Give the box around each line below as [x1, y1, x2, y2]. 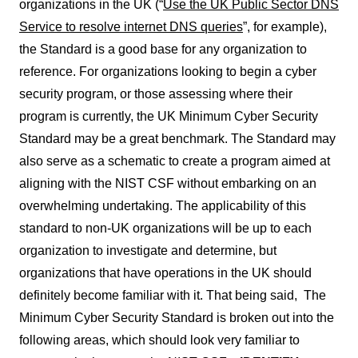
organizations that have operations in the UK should [19, 265, 312, 280]
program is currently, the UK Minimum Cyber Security [19, 109, 318, 123]
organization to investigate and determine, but [19, 243, 276, 257]
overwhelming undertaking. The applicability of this [19, 198, 306, 213]
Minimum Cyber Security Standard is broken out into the [19, 310, 334, 324]
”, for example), [243, 19, 327, 34]
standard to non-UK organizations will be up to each [19, 221, 312, 235]
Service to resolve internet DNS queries [19, 19, 243, 34]
